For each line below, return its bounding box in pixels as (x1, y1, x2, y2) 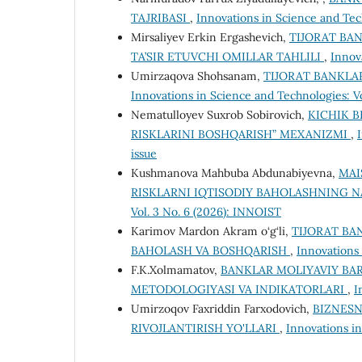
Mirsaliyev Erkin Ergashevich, (131, 30, 289, 45)
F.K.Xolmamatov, (131, 263, 221, 278)
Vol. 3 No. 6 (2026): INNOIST (131, 204, 281, 220)
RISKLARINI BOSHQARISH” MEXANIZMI (131, 127, 351, 142)
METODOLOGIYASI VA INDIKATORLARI (131, 282, 347, 297)
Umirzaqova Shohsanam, (131, 69, 263, 84)
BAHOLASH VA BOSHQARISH (131, 243, 290, 259)
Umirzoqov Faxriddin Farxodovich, (131, 301, 313, 317)
